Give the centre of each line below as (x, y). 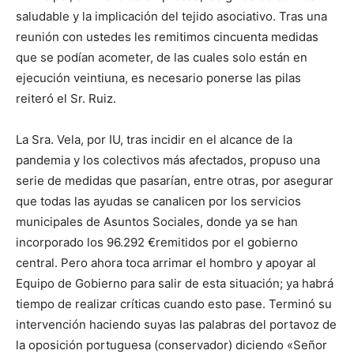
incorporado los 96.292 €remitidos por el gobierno (157, 243)
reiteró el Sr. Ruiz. (66, 99)
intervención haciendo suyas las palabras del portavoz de (176, 325)
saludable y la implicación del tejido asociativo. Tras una (171, 17)
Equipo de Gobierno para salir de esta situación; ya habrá (175, 284)
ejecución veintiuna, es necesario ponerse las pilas (158, 78)
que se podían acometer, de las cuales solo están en (162, 58)
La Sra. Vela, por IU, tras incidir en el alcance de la (154, 140)
